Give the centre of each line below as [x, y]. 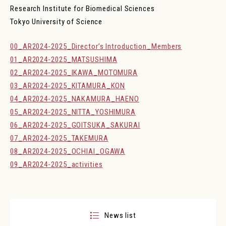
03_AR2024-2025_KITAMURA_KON [68, 86]
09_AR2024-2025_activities [56, 164]
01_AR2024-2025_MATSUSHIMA [64, 59]
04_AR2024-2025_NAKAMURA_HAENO [75, 99]
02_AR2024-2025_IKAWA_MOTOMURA [74, 72]
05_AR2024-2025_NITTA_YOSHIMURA [73, 112]
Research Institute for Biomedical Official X [121, 36]
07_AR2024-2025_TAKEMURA [59, 138]
